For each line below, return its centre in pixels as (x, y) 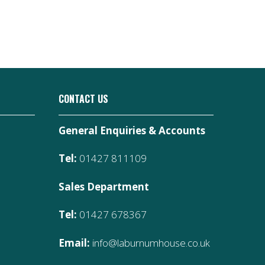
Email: (74, 243)
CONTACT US (83, 98)
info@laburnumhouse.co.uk (150, 243)
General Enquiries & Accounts (132, 130)
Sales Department (104, 186)
